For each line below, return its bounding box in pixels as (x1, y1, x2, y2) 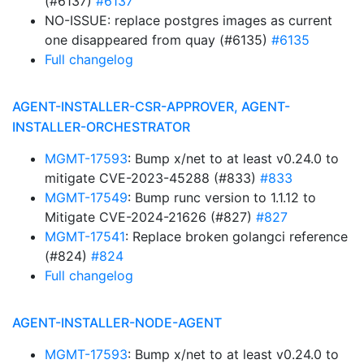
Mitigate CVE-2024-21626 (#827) (45, 209, 256, 225)
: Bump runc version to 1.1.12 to (128, 189, 316, 206)
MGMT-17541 (45, 228, 125, 245)
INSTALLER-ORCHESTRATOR (12, 119, 190, 135)
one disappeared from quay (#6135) (45, 32, 271, 48)
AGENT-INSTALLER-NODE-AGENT (12, 314, 222, 331)
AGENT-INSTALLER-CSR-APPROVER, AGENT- (12, 98, 290, 115)
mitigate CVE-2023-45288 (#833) (45, 170, 260, 186)
